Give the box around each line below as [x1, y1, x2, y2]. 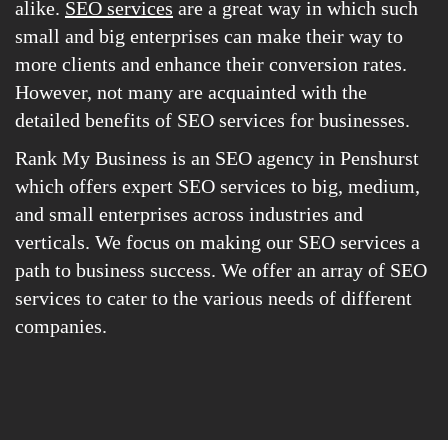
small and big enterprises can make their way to [15, 25, 403, 48]
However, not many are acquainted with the [15, 81, 367, 104]
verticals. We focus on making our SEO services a [15, 231, 420, 254]
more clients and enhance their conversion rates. [15, 53, 407, 76]
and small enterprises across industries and [15, 203, 363, 226]
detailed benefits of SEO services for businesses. [15, 109, 410, 132]
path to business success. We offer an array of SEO [15, 259, 427, 282]
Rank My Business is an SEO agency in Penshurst [15, 147, 419, 170]
